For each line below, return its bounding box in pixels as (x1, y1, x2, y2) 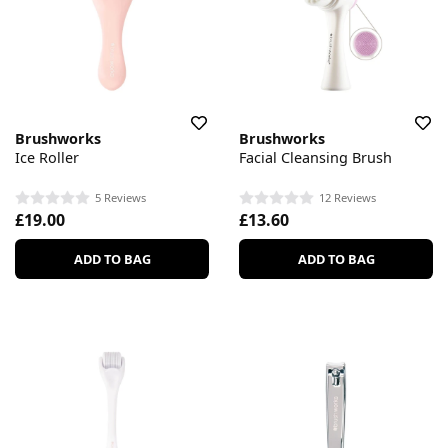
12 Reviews (319, 190, 376, 206)
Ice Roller (15, 147, 79, 167)
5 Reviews (95, 190, 146, 206)
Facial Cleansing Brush (239, 147, 392, 167)
